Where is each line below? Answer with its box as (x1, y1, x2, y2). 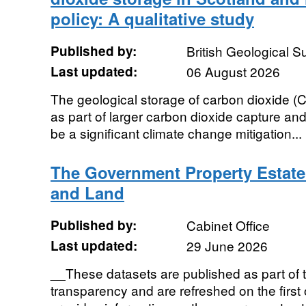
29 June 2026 (186, 236, 268, 255)
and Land (50, 181, 124, 204)
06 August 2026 (186, 62, 280, 81)
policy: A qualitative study (50, 7, 254, 30)
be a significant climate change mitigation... (50, 124, 302, 142)
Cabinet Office (186, 216, 270, 234)
